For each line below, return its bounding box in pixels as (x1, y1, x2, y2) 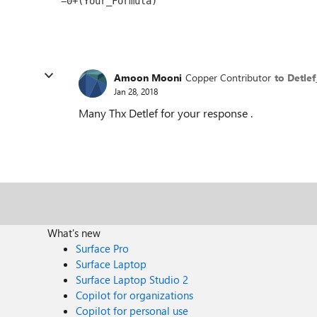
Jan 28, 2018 (114, 85, 158, 97)
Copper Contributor (185, 70, 271, 84)
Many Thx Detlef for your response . (79, 105, 253, 120)
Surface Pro (76, 241, 129, 255)
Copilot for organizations (76, 288, 194, 302)
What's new (47, 226, 101, 240)
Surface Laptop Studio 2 (76, 272, 189, 287)
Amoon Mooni (114, 70, 182, 84)
